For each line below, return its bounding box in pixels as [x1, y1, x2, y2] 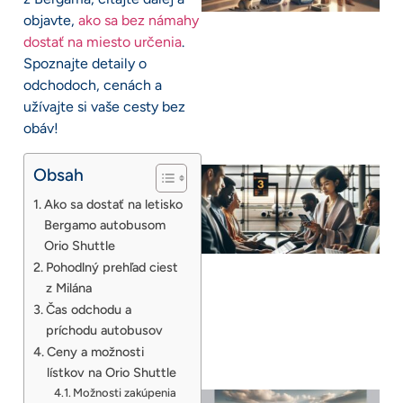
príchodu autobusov [45, 321, 163, 338]
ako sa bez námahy [78, 12, 199, 30]
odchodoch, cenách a [23, 76, 162, 94]
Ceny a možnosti [46, 343, 144, 360]
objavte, [23, 12, 78, 30]
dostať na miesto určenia [23, 33, 182, 51]
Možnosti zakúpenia [73, 385, 177, 399]
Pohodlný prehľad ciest [45, 258, 178, 275]
